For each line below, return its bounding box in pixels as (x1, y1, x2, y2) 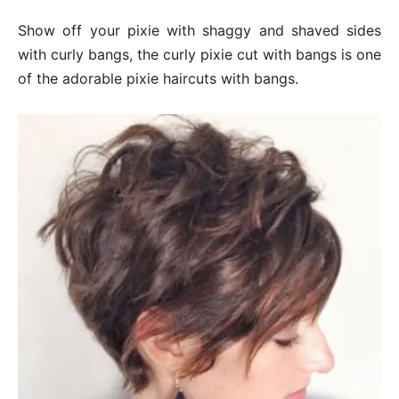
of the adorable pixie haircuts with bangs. (18, 69, 298, 87)
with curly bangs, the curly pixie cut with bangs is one (18, 45, 381, 63)
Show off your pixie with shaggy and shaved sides (18, 20, 381, 39)
